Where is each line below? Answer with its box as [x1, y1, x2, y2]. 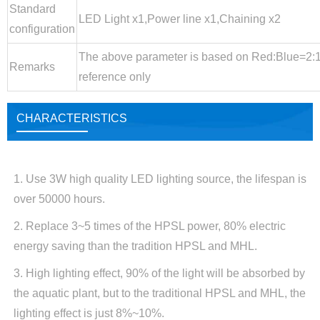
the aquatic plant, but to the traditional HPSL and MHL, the [13, 286, 306, 299]
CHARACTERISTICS [16, 112, 127, 125]
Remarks [9, 61, 55, 74]
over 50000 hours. [13, 192, 105, 205]
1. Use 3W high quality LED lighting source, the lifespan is [13, 172, 306, 185]
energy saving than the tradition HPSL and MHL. [13, 239, 257, 252]
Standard [9, 3, 56, 16]
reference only [79, 71, 151, 84]
